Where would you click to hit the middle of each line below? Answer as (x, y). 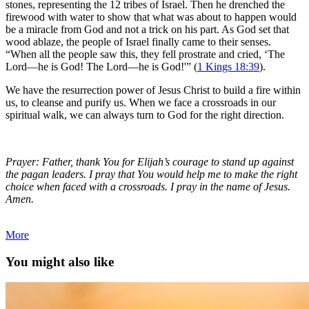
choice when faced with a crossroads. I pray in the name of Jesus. (148, 186)
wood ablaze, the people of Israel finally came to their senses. (138, 41)
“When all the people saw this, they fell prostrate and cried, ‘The (145, 54)
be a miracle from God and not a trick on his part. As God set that (147, 29)
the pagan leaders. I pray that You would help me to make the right (151, 174)
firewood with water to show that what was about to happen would (151, 17)
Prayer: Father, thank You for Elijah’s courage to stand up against (150, 161)
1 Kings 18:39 (228, 66)
